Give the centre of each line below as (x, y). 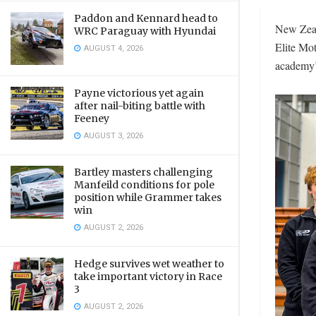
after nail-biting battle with (140, 106)
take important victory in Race (148, 276)
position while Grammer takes (148, 197)
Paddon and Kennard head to (146, 18)
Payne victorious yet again (139, 93)
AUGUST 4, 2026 (113, 48)
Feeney (92, 119)
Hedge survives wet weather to (149, 264)
